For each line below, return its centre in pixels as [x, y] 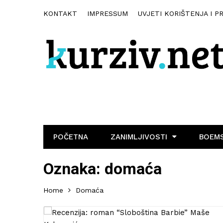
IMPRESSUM [108, 13]
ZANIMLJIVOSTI [139, 137]
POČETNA [71, 137]
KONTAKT [60, 13]
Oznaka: [74, 168]
